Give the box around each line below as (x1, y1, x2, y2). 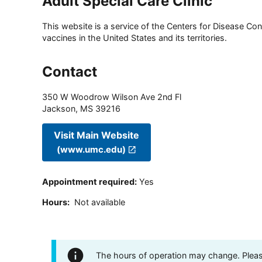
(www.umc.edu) (57, 143, 126, 155)
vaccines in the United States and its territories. (42, 33, 227, 43)
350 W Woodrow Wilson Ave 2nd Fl (42, 92, 181, 102)
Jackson (42, 104, 75, 114)
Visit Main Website (54, 129, 139, 141)
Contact (42, 63, 97, 81)
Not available (74, 196, 125, 207)
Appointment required (42, 177, 135, 187)
